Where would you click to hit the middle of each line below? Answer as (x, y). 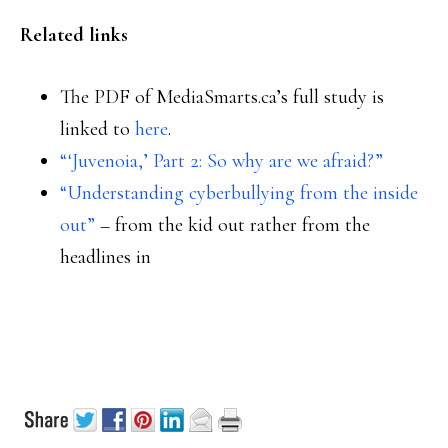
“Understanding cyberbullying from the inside (239, 193)
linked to (97, 129)
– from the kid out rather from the (232, 225)
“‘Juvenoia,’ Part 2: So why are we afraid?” (221, 161)
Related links (74, 35)
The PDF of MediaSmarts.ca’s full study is (222, 97)
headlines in (105, 257)
